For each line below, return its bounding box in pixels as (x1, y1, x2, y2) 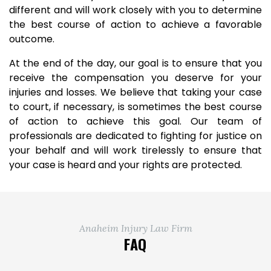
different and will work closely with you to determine (9, 3, 262, 17)
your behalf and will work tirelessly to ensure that (9, 143, 262, 157)
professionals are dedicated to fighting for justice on (9, 129, 262, 143)
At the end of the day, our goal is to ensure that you (9, 56, 262, 70)
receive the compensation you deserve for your (9, 71, 262, 85)
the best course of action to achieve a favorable (9, 18, 262, 31)
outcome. (9, 32, 54, 46)
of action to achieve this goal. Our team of (9, 114, 262, 128)
